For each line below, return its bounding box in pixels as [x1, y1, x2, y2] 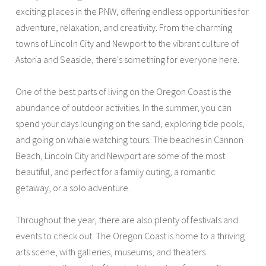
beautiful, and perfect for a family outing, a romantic [15, 165, 216, 178]
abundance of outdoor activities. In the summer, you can [15, 101, 232, 113]
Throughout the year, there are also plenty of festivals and [15, 213, 239, 226]
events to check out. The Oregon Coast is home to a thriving [15, 229, 245, 242]
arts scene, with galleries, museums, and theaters [15, 245, 206, 258]
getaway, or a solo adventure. [15, 181, 131, 194]
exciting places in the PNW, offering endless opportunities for [15, 5, 249, 17]
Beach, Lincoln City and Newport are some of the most [15, 149, 226, 161]
